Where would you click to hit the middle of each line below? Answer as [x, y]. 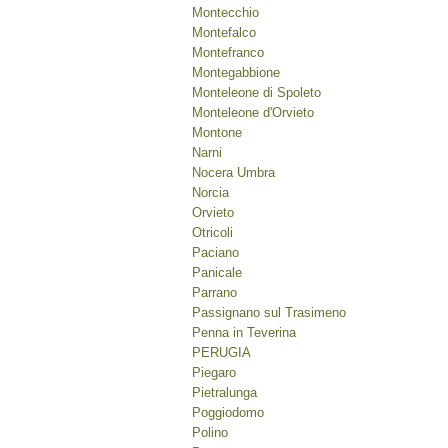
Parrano [214, 292]
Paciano [215, 252]
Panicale [217, 272]
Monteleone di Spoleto [256, 92]
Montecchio [225, 12]
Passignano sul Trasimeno [269, 312]
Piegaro [214, 372]
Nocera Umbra [233, 172]
